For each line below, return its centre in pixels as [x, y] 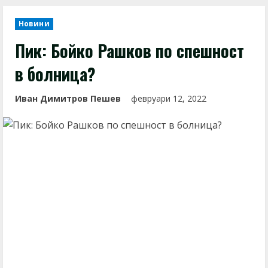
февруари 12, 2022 [170, 98]
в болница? [55, 74]
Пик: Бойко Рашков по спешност [130, 51]
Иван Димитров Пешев [68, 98]
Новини [34, 24]
